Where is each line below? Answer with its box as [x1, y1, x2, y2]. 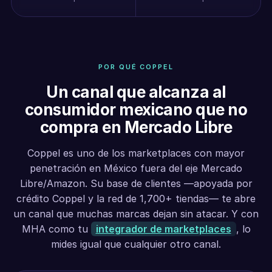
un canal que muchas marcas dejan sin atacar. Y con [13, 208, 259, 220]
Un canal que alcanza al [46, 83, 226, 101]
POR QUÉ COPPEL [98, 63, 174, 71]
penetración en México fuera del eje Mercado [30, 162, 242, 174]
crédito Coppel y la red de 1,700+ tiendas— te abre [16, 192, 256, 205]
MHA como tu [21, 223, 88, 235]
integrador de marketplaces [95, 223, 231, 235]
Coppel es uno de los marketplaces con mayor [27, 147, 245, 159]
